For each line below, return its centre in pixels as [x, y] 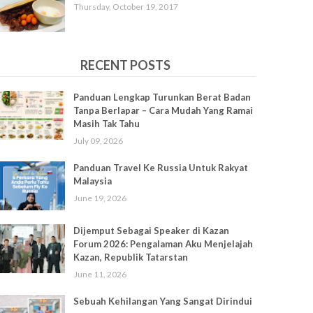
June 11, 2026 [100, 274]
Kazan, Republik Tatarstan [130, 257]
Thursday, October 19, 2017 [126, 7]
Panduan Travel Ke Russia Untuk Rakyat [160, 168]
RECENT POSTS [125, 65]
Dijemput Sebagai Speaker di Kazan [151, 231]
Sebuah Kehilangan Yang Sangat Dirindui [162, 301]
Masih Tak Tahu [106, 124]
